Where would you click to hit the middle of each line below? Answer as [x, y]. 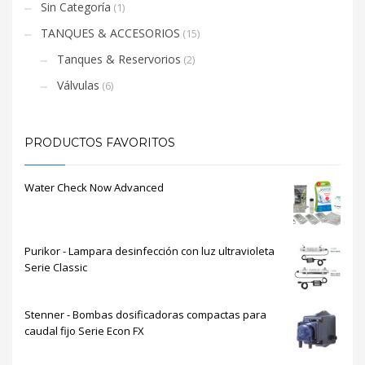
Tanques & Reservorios [119, 59]
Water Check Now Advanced [94, 188]
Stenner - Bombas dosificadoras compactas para [145, 315]
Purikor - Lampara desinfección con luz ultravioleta [150, 251]
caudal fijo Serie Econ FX [84, 331]
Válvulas [78, 86]
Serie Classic [56, 268]
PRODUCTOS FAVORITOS [100, 143]
